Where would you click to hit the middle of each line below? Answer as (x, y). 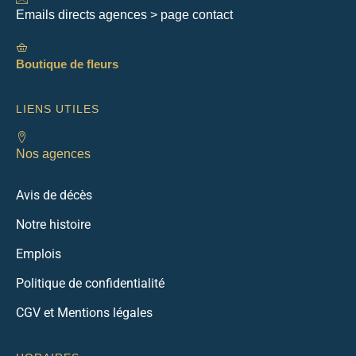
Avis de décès (54, 195)
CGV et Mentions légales (84, 313)
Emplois (39, 254)
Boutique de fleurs (67, 64)
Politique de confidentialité (90, 284)
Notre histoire (53, 225)
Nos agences (53, 154)
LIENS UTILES (58, 109)
